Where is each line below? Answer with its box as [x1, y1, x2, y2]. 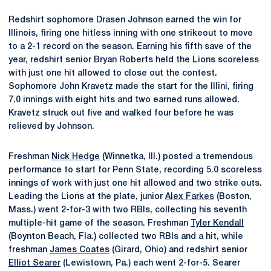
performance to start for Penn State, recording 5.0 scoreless [8, 166, 262, 174]
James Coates [50, 246, 109, 254]
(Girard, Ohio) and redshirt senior [109, 246, 247, 254]
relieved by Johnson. [8, 122, 94, 131]
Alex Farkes [165, 192, 214, 201]
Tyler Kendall [191, 219, 244, 227]
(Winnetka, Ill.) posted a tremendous [100, 152, 253, 161]
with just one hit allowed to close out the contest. [8, 69, 217, 77]
